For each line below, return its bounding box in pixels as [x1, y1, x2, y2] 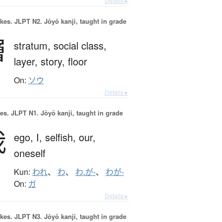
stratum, [13, 38, 54, 53]
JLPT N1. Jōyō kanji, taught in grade [8, 108, 123, 118]
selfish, [45, 130, 79, 145]
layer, [13, 54, 41, 69]
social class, [53, 38, 107, 53]
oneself [13, 146, 46, 161]
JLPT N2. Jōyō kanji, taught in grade [12, 16, 126, 26]
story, [40, 54, 68, 69]
